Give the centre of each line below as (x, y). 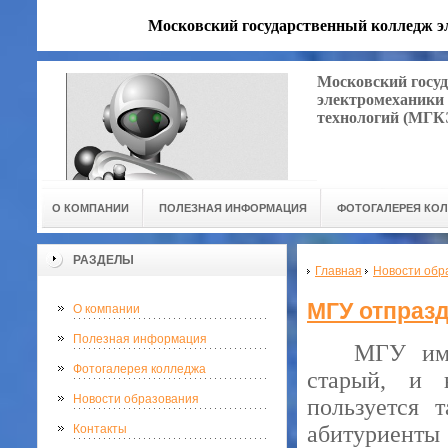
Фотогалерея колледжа (139, 369)
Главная (338, 271)
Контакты (100, 429)
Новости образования (136, 399)
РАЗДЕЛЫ (103, 260)
